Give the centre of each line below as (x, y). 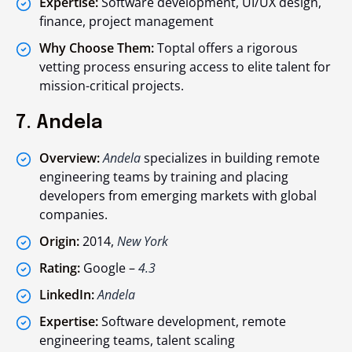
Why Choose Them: (97, 48)
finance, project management (126, 22)
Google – (109, 268)
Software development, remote (192, 322)
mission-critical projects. (112, 86)
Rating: (60, 268)
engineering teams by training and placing (164, 177)
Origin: (59, 242)
